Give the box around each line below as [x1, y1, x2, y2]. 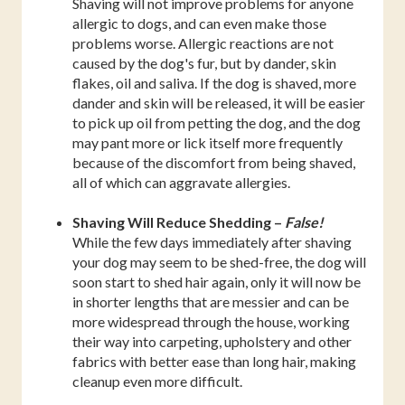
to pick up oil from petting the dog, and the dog [72, 113, 361, 131]
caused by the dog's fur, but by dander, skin [72, 53, 336, 71]
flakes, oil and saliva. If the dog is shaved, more [72, 73, 356, 91]
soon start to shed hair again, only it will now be [72, 272, 361, 290]
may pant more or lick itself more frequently [72, 133, 343, 151]
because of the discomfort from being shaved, [72, 153, 355, 171]
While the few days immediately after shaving [72, 232, 352, 250]
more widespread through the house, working [72, 312, 350, 330]
